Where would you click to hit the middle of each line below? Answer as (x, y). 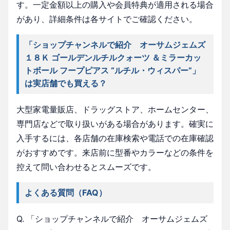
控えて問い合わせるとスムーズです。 (86, 167)
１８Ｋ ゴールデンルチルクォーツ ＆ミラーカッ (113, 57)
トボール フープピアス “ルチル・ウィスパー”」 (113, 70)
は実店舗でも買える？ (66, 83)
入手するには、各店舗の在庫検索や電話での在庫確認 (115, 138)
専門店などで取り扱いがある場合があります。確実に (115, 123)
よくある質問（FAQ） (66, 192)
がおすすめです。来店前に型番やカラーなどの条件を (115, 152)
